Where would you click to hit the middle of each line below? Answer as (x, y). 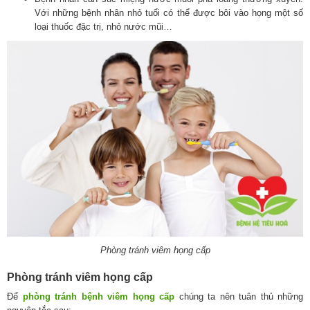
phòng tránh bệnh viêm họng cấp (96, 296)
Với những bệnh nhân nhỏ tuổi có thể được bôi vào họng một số (169, 13)
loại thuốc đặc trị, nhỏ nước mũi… (103, 27)
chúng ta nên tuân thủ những (239, 296)
